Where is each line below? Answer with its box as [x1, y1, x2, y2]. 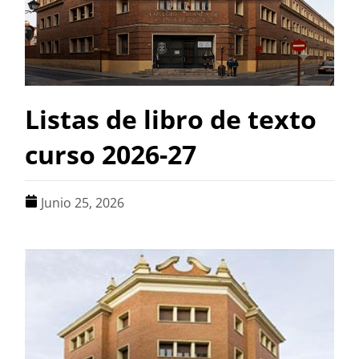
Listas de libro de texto [25, 102, 317, 137]
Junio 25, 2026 [41, 194, 125, 212]
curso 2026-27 [25, 137, 197, 172]
